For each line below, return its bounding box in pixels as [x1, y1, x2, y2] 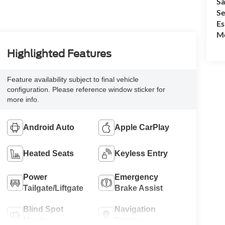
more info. [7, 95, 39, 103]
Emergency [115, 172, 159, 181]
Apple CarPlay [115, 123, 170, 132]
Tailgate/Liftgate [23, 183, 83, 192]
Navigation [115, 204, 156, 213]
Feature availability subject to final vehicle [7, 75, 139, 83]
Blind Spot [23, 204, 63, 213]
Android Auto [23, 123, 74, 132]
